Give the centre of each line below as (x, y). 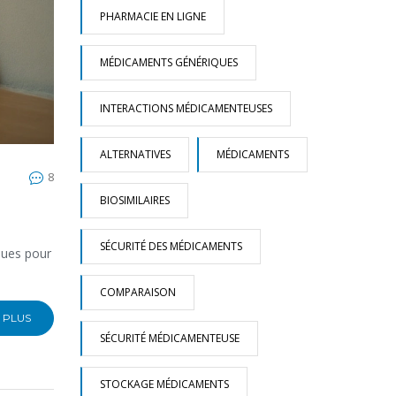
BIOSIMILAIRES (135, 200)
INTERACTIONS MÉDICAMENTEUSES (186, 108)
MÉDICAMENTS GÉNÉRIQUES (169, 62)
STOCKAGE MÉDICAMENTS (164, 384)
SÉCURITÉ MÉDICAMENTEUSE (170, 338)
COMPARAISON (138, 292)
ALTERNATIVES (135, 154)
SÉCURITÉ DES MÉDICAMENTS (171, 246)
